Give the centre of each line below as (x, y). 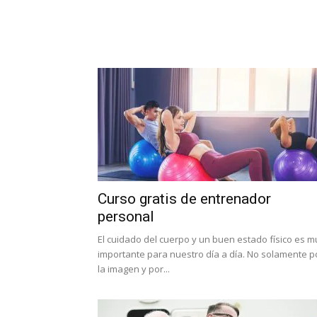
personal (126, 217)
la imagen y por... (134, 269)
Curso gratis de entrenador (184, 199)
